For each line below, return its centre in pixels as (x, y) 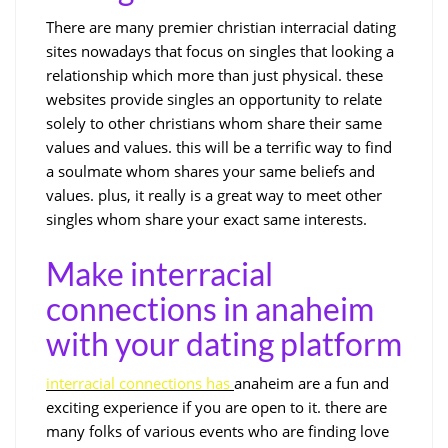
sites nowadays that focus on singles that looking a (220, 50)
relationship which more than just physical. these (214, 74)
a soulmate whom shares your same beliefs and (210, 170)
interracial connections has (140, 382)
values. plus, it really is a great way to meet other (214, 194)
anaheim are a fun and (311, 382)
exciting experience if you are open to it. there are (216, 406)
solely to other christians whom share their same (214, 122)
